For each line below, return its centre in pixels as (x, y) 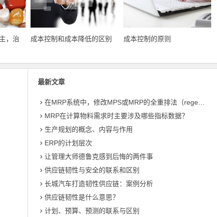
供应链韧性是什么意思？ (82, 197)
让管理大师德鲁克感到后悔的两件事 (99, 157)
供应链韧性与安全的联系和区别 (92, 170)
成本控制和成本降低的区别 (71, 39)
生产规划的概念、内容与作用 (89, 130)
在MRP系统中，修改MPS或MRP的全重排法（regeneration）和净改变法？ (122, 102)
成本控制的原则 (147, 39)
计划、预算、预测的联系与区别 (92, 211)
